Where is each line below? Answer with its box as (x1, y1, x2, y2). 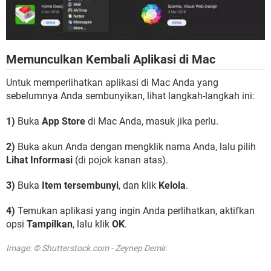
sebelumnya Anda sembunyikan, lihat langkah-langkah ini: (6, 90, 255, 102)
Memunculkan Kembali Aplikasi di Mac (6, 52, 215, 67)
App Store (42, 116, 85, 128)
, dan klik (119, 180, 158, 192)
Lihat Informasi (6, 154, 73, 166)
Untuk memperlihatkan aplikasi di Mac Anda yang (6, 77, 218, 89)
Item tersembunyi (42, 180, 119, 192)
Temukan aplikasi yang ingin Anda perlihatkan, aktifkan (15, 205, 255, 217)
